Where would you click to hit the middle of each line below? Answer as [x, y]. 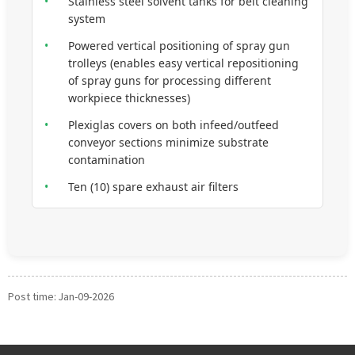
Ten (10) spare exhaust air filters [153, 187]
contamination [107, 160]
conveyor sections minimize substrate [168, 142]
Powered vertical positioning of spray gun [179, 46]
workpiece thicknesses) [129, 98]
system [87, 19]
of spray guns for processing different [170, 80]
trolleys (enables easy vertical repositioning [183, 63]
